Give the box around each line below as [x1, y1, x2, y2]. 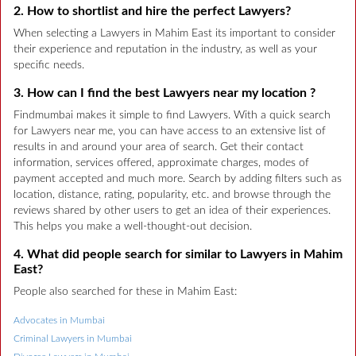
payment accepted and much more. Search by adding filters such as [14, 173, 342, 185]
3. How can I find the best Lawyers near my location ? [14, 87, 315, 100]
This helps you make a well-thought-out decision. [14, 221, 252, 233]
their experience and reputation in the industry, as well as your [14, 44, 317, 56]
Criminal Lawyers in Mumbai [14, 334, 132, 344]
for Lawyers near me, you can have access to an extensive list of [14, 126, 326, 137]
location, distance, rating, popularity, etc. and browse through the [14, 189, 331, 201]
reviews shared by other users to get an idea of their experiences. [14, 205, 331, 217]
